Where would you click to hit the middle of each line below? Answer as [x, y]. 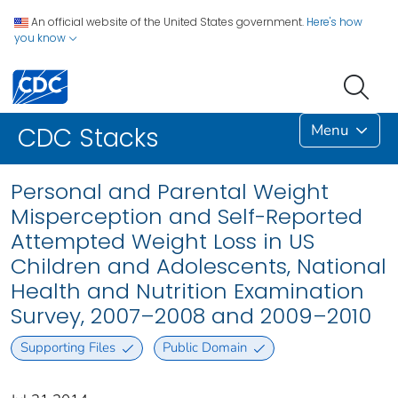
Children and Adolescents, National [199, 267]
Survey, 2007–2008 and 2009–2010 [191, 316]
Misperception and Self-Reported [187, 217]
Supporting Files [68, 348]
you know [41, 38]
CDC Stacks [88, 139]
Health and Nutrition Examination [187, 291]
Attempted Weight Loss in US [163, 242]
